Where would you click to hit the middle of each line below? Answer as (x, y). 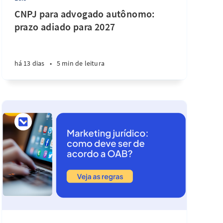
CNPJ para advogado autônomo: (85, 14)
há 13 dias (29, 63)
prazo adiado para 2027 (65, 27)
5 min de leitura (81, 63)
